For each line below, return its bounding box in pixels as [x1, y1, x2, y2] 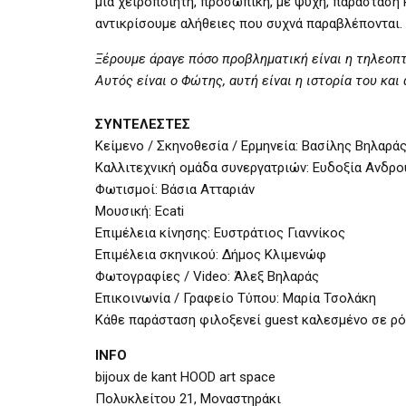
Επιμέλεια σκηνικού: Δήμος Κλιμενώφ [95, 246, 326, 263]
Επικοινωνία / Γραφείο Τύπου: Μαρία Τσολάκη [95, 289, 376, 306]
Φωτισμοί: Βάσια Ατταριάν [95, 180, 255, 198]
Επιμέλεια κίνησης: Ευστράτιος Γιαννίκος [95, 224, 345, 241]
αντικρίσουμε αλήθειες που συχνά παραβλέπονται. [95, 14, 402, 32]
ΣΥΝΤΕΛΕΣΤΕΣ [95, 115, 190, 132]
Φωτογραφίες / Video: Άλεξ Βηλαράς [95, 267, 319, 285]
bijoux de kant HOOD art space [95, 368, 275, 385]
